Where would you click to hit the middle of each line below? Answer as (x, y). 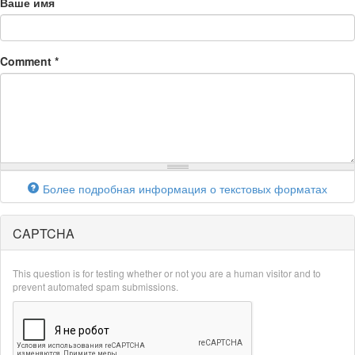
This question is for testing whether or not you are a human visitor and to (167, 273)
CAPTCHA (44, 233)
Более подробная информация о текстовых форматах (185, 189)
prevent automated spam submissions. (95, 286)
